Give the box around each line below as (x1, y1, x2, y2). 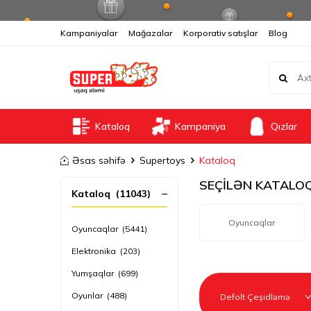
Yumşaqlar (72, 268, 114, 278)
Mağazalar (128, 28, 172, 38)
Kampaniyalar (60, 28, 117, 38)
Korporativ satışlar (183, 28, 258, 38)
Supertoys (140, 154, 185, 167)
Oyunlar (72, 290, 103, 301)
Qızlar (271, 120, 297, 133)
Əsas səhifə (72, 154, 126, 167)
